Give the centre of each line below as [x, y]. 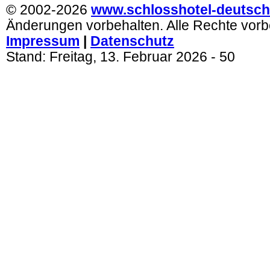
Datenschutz [132, 41]
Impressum [43, 41]
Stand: [28, 57]
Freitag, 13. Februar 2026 [128, 57]
